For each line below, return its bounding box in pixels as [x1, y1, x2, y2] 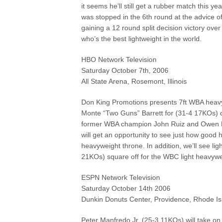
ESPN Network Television [81, 173, 161, 181]
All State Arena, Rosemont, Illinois [81, 77, 187, 85]
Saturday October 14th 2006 [81, 184, 171, 192]
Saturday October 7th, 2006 [81, 66, 169, 74]
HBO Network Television [81, 55, 157, 63]
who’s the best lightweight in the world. [81, 35, 202, 43]
